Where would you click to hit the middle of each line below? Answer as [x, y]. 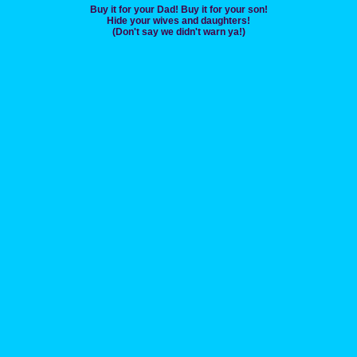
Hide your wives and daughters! [178, 21]
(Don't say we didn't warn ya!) [178, 32]
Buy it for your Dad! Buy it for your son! [178, 10]
